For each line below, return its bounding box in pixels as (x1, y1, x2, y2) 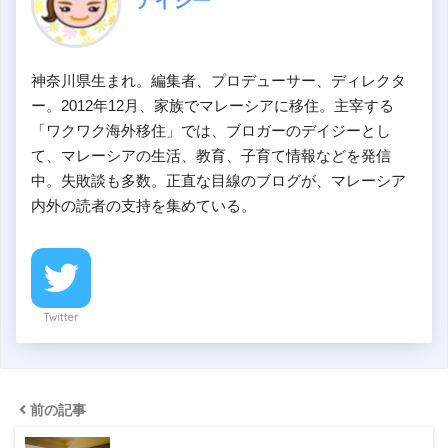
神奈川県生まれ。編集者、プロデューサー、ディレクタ (31, 71, 406, 89)
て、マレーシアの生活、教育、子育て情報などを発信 (31, 146, 391, 164)
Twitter (43, 309, 79, 324)
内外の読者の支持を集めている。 (31, 196, 256, 214)
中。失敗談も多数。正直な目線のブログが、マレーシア (31, 171, 406, 189)
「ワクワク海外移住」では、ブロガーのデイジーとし (31, 121, 391, 139)
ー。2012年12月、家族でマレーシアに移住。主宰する (31, 96, 394, 114)
